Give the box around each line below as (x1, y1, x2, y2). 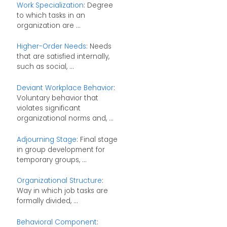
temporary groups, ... (16, 155, 87, 165)
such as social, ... (16, 62, 74, 72)
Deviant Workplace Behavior (16, 83, 113, 93)
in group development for (16, 144, 105, 155)
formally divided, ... (16, 196, 78, 206)
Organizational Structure (16, 176, 102, 186)
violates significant (16, 103, 81, 113)
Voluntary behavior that (16, 93, 98, 103)
